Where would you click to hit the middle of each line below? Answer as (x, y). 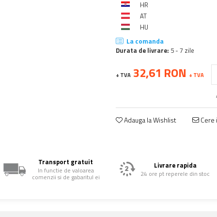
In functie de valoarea (66, 170)
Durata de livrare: (142, 50)
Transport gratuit (66, 162)
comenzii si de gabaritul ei (66, 177)
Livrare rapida (175, 165)
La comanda (144, 41)
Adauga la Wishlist (149, 120)
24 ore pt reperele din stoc (175, 174)
